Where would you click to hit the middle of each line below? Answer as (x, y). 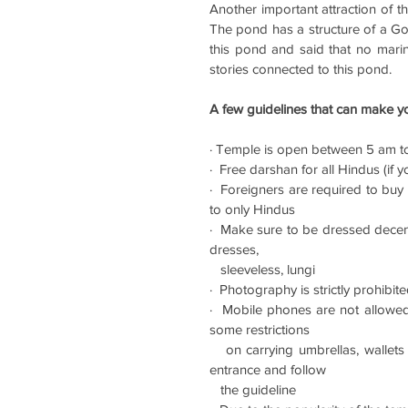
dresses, (236, 249)
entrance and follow (270, 369)
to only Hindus (252, 209)
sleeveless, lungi (268, 269)
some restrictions (261, 329)
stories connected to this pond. (302, 68)
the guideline (258, 389)
